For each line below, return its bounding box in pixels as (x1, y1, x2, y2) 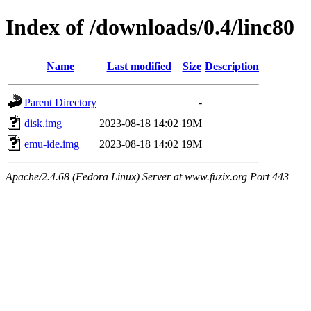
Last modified (106, 60, 171, 72)
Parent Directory (24, 96, 96, 108)
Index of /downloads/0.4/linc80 (6, 15, 294, 40)
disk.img (24, 117, 62, 129)
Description (205, 60, 259, 72)
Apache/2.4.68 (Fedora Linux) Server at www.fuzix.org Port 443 (6, 170, 289, 183)
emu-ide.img (24, 137, 79, 150)
